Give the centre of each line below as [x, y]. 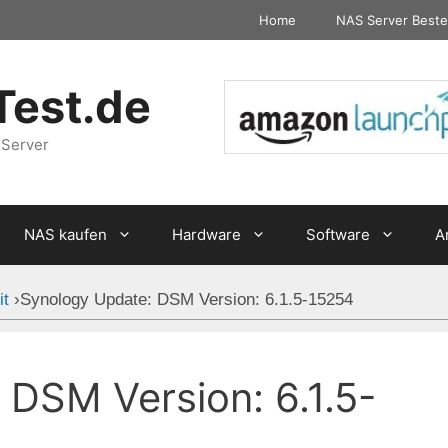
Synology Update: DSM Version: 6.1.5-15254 [186, 300]
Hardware [206, 235]
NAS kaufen [65, 235]
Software [337, 235]
